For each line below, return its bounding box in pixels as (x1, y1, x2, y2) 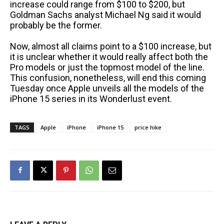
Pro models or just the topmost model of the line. (10, 61, 204, 72)
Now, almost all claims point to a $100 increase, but (10, 40, 211, 51)
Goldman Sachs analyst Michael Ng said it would (10, 9, 201, 20)
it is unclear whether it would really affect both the (10, 51, 208, 62)
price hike (134, 123, 161, 131)
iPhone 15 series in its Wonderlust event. (10, 93, 172, 104)
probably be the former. (10, 19, 102, 30)
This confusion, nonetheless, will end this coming (10, 72, 206, 83)
